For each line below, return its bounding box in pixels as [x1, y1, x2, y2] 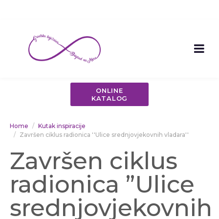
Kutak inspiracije [38, 122, 86, 130]
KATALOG [91, 94, 128, 102]
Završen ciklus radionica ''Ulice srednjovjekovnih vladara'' [20, 131, 189, 138]
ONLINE [96, 86, 123, 94]
